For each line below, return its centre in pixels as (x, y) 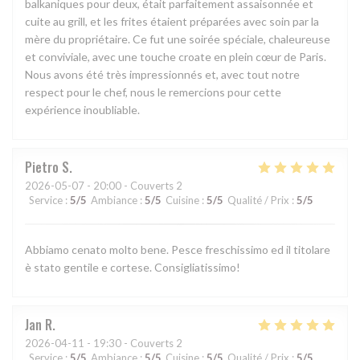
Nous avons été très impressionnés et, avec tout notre (162, 75)
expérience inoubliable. (82, 110)
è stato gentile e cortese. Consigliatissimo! (133, 268)
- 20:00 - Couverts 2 (133, 186)
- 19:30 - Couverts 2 (133, 344)
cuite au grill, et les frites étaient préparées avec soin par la (172, 22)
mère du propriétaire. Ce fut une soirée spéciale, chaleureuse (178, 39)
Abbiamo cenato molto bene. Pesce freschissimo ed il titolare (178, 250)
